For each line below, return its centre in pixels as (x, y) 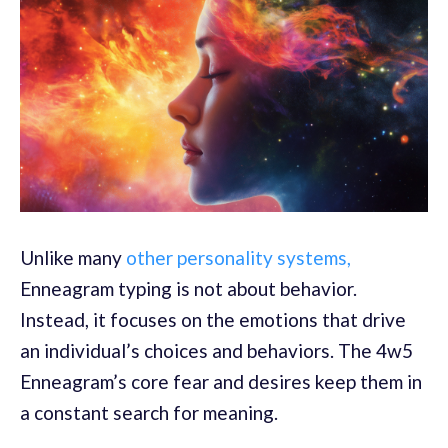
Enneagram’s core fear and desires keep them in (221, 382)
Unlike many (73, 258)
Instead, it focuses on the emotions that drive (213, 320)
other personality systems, (238, 258)
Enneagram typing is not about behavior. (188, 289)
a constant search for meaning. (149, 413)
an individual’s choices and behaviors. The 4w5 (216, 351)
